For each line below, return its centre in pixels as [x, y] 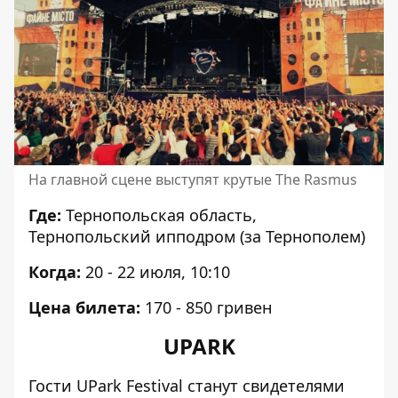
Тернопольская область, [161, 215]
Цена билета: [84, 307]
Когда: [57, 271]
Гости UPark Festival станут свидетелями [187, 385]
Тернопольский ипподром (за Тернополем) [197, 236]
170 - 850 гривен [206, 307]
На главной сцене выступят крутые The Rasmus [193, 179]
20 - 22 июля [133, 271]
